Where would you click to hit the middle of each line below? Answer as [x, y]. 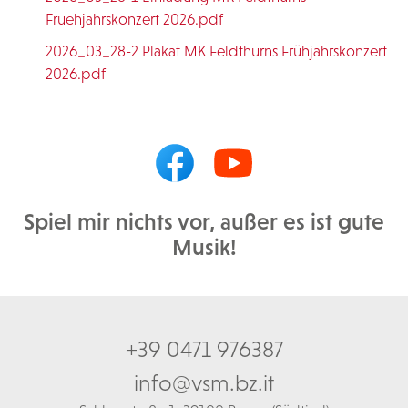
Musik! [204, 247]
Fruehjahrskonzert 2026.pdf [134, 20]
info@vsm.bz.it [204, 383]
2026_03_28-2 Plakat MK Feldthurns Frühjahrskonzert [216, 51]
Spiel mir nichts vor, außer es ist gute [204, 222]
